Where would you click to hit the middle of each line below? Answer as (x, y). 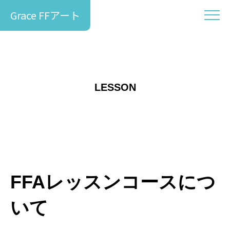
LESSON (115, 87)
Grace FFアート (45, 15)
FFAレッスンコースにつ (113, 182)
